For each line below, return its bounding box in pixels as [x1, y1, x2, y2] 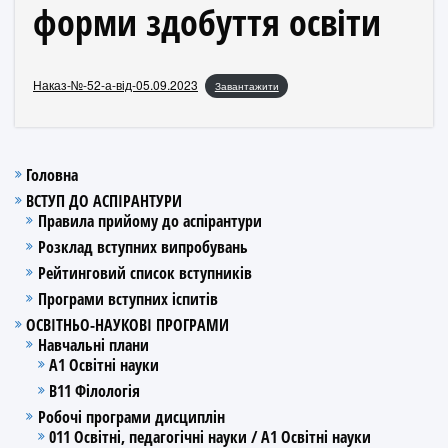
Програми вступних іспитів [37, 287, 218, 310]
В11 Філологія [48, 379, 140, 402]
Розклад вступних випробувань [37, 235, 248, 258]
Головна [26, 163, 79, 186]
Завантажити [214, 79, 279, 93]
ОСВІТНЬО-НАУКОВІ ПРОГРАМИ [26, 313, 230, 336]
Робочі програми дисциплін [37, 405, 225, 428]
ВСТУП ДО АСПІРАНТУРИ [26, 189, 183, 212]
